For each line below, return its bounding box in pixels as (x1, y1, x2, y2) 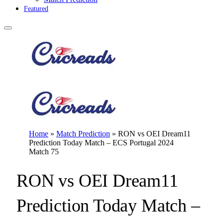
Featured (24, 5, 48, 12)
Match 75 (29, 147, 59, 156)
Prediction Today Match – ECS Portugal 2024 (29, 138, 174, 147)
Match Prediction (56, 129, 110, 138)
